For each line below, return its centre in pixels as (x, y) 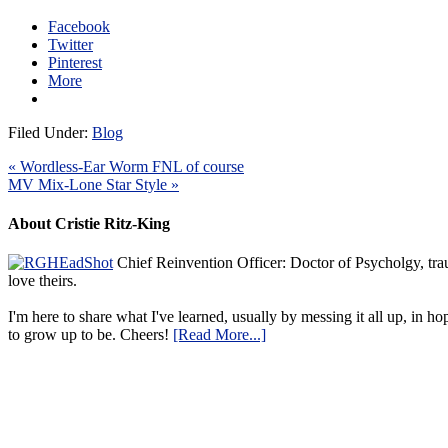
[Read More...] (219, 335)
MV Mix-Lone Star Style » (93, 184)
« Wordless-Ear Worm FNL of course (126, 166)
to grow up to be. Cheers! (90, 335)
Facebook (79, 26)
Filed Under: (50, 132)
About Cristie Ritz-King (89, 223)
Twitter (70, 44)
